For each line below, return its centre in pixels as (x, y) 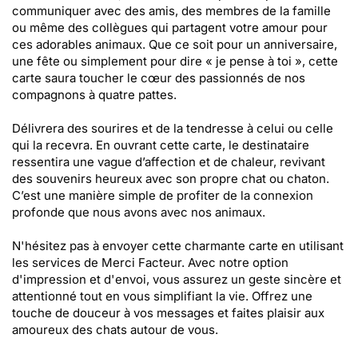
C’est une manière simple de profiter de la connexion (163, 195)
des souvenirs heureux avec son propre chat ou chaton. (171, 179)
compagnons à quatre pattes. (94, 95)
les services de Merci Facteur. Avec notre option (150, 263)
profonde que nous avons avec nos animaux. (139, 212)
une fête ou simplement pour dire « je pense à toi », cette (175, 61)
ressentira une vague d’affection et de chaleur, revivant (169, 162)
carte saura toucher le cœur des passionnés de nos (159, 78)
